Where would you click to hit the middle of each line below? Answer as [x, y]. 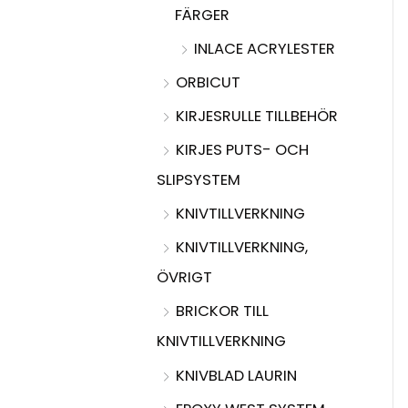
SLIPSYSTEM [199, 180]
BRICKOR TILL [222, 311]
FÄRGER [202, 15]
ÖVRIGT [184, 278]
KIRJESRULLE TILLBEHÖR [257, 116]
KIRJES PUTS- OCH [242, 150]
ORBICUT [208, 82]
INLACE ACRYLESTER [265, 48]
